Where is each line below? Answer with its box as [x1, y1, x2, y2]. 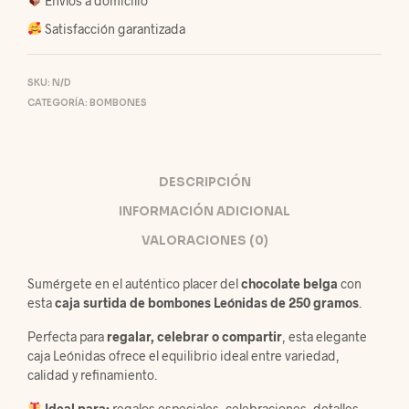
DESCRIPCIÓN [158, 174, 251, 191]
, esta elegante [282, 328, 367, 344]
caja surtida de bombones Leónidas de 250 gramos [55, 294, 359, 310]
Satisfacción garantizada [41, 20, 185, 37]
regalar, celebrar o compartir [107, 328, 282, 344]
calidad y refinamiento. [27, 366, 157, 383]
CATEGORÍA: [27, 96, 89, 109]
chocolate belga [241, 275, 338, 291]
